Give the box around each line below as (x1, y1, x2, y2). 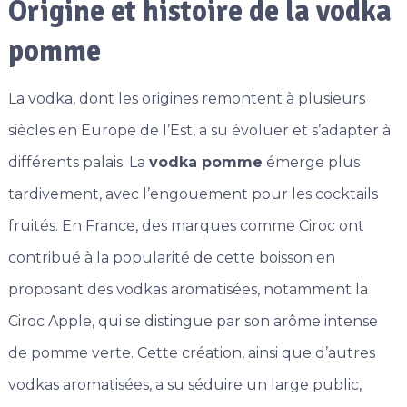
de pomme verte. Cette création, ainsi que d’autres (7, 344, 375, 362)
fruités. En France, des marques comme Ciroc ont (7, 217, 364, 235)
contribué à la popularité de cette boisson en (7, 249, 335, 267)
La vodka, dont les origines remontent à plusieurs (7, 90, 365, 108)
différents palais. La (7, 154, 149, 172)
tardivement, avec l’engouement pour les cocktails (7, 185, 378, 203)
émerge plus (262, 154, 360, 172)
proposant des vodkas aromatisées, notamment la (7, 281, 368, 299)
